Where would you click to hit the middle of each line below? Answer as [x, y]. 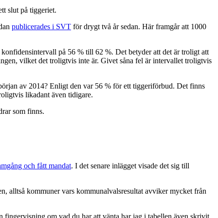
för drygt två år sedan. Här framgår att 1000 [139, 27]
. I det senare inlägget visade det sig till [130, 165]
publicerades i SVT [41, 27]
